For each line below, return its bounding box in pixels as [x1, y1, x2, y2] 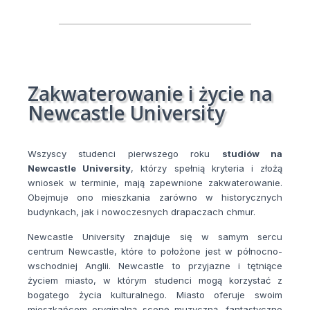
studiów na [221, 148, 283, 160]
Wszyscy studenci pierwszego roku [28, 148, 222, 160]
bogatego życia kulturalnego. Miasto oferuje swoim [28, 289, 282, 301]
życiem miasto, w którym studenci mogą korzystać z [28, 275, 282, 286]
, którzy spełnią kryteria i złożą [131, 163, 283, 174]
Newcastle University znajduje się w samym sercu [28, 231, 282, 243]
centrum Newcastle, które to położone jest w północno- [28, 246, 282, 257]
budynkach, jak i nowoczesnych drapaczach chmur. [28, 206, 255, 218]
